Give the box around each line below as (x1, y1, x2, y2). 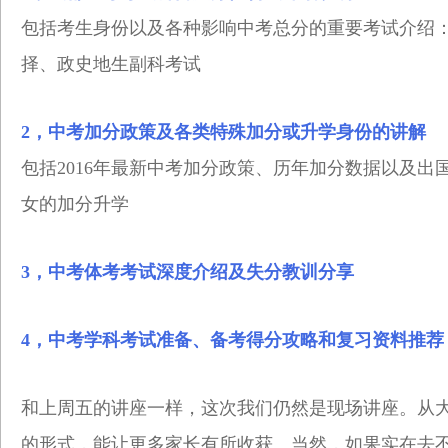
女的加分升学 (21, 194, 129, 214)
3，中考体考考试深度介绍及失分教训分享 (21, 262, 354, 282)
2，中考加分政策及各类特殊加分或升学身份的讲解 (21, 122, 426, 142)
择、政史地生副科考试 (21, 54, 201, 74)
